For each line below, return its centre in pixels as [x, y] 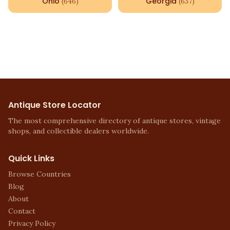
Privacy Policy [32, 223]
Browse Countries [40, 174]
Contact [22, 211]
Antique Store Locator [55, 105]
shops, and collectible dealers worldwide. [79, 131]
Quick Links [31, 158]
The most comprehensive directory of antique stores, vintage [114, 121]
